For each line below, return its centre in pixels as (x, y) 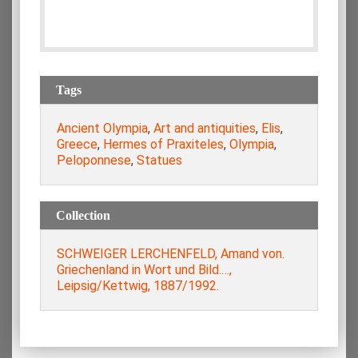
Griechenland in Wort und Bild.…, (144, 269)
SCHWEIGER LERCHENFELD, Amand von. (171, 253)
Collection (83, 215)
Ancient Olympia (102, 128)
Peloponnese (94, 160)
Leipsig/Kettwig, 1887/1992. (138, 285)
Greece (77, 144)
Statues (159, 160)
